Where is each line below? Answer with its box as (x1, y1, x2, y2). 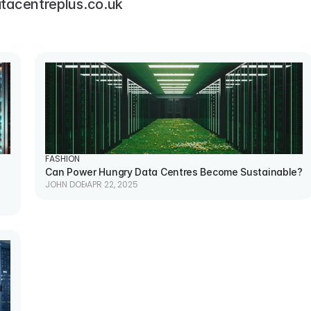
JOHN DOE (45, 179, 86, 190)
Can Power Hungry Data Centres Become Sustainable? (45, 166, 303, 178)
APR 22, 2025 (87, 179, 139, 190)
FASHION (45, 153, 81, 165)
